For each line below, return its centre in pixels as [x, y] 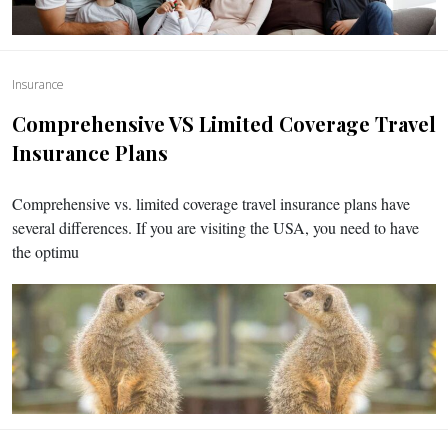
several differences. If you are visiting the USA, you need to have [215, 227]
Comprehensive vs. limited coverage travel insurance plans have [211, 203]
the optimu [45, 251]
